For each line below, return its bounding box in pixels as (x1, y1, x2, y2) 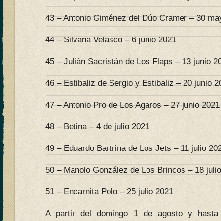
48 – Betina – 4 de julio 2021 (45, 122, 149, 131)
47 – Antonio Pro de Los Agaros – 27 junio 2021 (45, 100, 220, 110)
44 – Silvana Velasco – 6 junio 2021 (45, 35, 176, 44)
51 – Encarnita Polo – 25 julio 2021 (45, 187, 173, 196)
